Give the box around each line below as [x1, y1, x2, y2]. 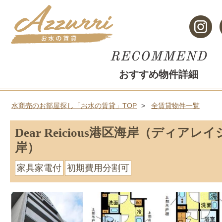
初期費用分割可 [67, 163, 129, 173]
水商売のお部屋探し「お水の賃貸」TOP [11, 101, 137, 110]
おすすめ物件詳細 [119, 69, 198, 80]
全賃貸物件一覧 [151, 101, 200, 110]
